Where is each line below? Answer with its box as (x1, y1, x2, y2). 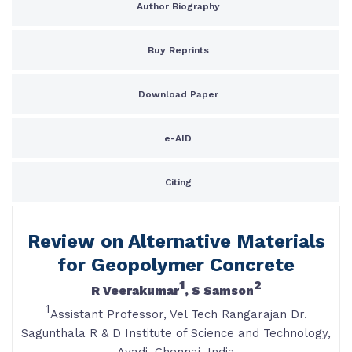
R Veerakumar (90, 284, 179, 298)
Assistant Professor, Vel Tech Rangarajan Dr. (49, 307, 307, 321)
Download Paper (137, 89, 218, 100)
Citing (164, 177, 192, 188)
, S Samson (184, 284, 254, 298)
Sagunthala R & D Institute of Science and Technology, (21, 326, 331, 340)
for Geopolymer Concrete (57, 254, 295, 276)
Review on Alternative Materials (27, 230, 325, 252)
